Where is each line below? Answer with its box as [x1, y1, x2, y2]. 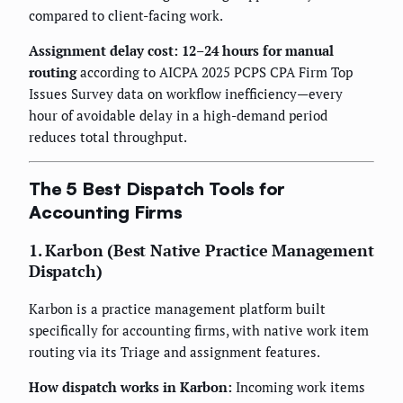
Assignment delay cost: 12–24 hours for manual [29, 40, 334, 59]
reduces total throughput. [29, 127, 187, 146]
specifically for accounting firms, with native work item [29, 321, 369, 340]
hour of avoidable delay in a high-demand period [29, 105, 327, 124]
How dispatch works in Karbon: [29, 378, 232, 397]
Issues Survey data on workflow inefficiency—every [29, 84, 343, 103]
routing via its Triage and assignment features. [29, 343, 320, 362]
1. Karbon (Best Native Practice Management [29, 239, 374, 262]
